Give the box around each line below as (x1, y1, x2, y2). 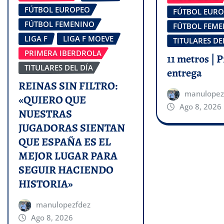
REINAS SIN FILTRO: (18, 78, 117, 94)
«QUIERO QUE (18, 92, 86, 108)
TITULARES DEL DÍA (24, 62, 93, 73)
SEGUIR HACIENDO (18, 162, 113, 178)
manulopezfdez (35, 199, 90, 210)
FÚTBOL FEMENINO (24, 19, 94, 29)
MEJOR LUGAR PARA (18, 148, 117, 164)
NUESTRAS (18, 106, 72, 122)
